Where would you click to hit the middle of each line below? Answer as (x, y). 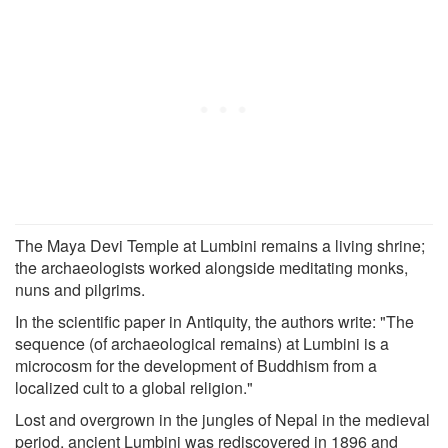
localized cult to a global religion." (134, 387)
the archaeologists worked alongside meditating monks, (211, 267)
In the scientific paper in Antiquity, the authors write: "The (214, 321)
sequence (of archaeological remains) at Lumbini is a (202, 343)
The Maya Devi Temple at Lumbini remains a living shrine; (220, 245)
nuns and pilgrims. (80, 289)
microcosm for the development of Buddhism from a (196, 365)
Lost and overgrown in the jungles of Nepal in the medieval (222, 419)
